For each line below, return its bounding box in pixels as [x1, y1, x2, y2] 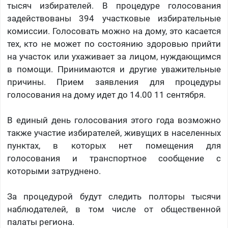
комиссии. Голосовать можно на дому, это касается [7, 26, 221, 37]
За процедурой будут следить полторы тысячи [7, 191, 221, 202]
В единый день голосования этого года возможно [7, 115, 221, 126]
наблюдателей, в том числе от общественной [7, 204, 221, 215]
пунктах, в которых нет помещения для [7, 140, 221, 151]
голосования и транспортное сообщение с [7, 153, 221, 164]
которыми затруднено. [7, 166, 101, 177]
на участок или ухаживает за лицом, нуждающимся [7, 51, 221, 62]
